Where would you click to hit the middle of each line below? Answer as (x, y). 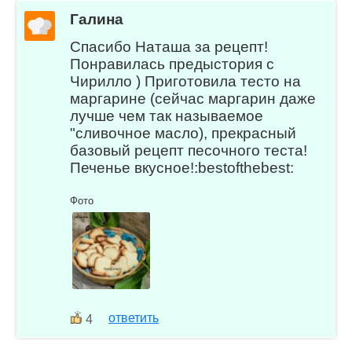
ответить (134, 318)
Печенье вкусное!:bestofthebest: (182, 167)
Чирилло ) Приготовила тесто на (186, 81)
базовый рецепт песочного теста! (189, 150)
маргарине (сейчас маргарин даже (193, 98)
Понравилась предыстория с (172, 64)
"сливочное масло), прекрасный (183, 133)
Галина (97, 19)
